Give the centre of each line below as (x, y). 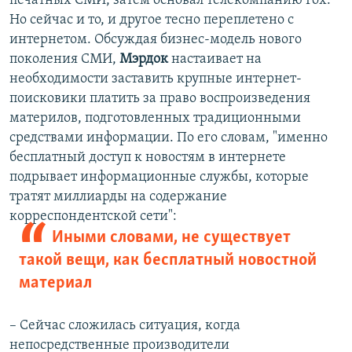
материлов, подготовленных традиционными (155, 119)
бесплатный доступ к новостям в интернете (148, 158)
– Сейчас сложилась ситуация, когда (125, 326)
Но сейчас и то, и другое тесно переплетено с (152, 20)
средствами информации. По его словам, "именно (169, 138)
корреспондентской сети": (93, 217)
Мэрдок (144, 60)
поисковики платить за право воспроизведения (160, 99)
